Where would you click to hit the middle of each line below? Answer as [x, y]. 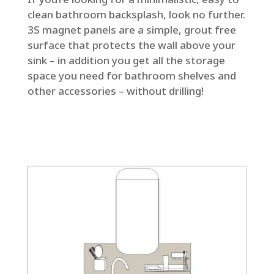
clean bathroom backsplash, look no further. [136, 15]
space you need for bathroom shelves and [131, 76]
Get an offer [76, 132]
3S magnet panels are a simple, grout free [131, 30]
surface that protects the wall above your [131, 45]
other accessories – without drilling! [115, 91]
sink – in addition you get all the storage [126, 61]
